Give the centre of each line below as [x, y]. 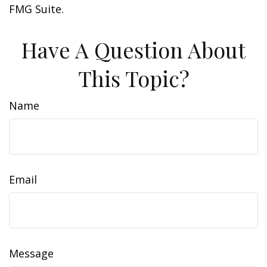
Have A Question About [133, 49]
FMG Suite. [36, 9]
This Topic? [133, 78]
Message [31, 253]
